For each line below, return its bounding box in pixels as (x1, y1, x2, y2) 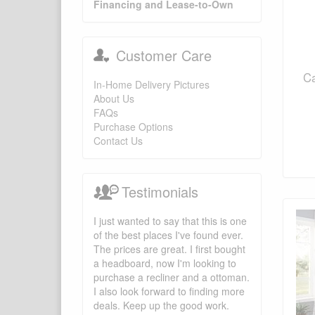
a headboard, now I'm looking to (94, 256, 236, 271)
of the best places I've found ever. (94, 228, 243, 243)
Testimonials (122, 181, 198, 202)
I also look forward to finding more (94, 284, 245, 299)
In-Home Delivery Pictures (94, 77, 210, 92)
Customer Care (116, 45, 212, 66)
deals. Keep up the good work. (94, 298, 229, 313)
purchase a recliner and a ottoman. (94, 270, 250, 285)
